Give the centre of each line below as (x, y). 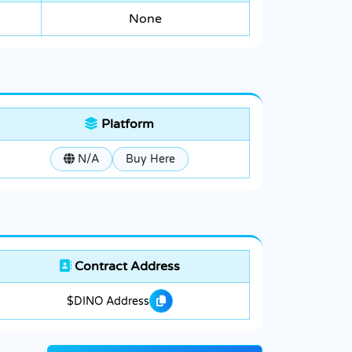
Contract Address (126, 267)
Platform (126, 125)
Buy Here (150, 159)
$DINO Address (108, 301)
